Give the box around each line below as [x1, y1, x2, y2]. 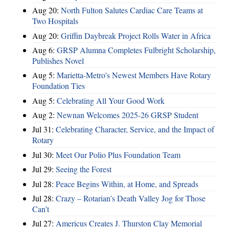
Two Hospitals [32, 15, 78, 27]
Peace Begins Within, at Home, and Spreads [56, 178, 198, 189]
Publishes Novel [32, 55, 84, 66]
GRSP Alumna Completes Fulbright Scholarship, [57, 44, 216, 55]
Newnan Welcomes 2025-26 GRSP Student [57, 109, 198, 121]
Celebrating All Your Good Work [57, 95, 165, 106]
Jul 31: [32, 124, 56, 135]
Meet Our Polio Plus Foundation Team [56, 149, 180, 160]
